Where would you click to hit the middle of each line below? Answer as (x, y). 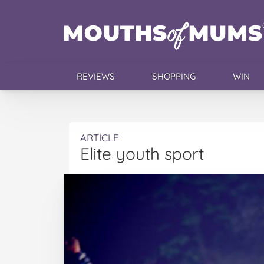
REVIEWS (95, 76)
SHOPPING (174, 76)
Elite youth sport (142, 154)
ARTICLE (100, 138)
